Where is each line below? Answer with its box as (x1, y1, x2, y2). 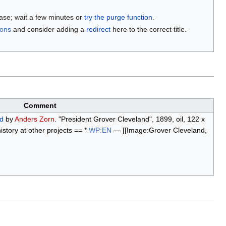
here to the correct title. (110, 25, 187, 33)
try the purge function (84, 13, 152, 22)
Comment (24, 101, 56, 109)
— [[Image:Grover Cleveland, (111, 126, 207, 134)
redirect (86, 25, 110, 33)
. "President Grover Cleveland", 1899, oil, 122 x (54, 115, 205, 123)
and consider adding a (11, 25, 86, 33)
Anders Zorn (14, 115, 54, 123)
